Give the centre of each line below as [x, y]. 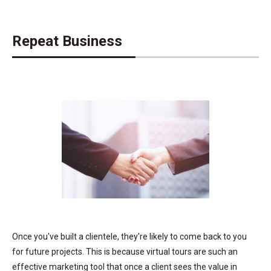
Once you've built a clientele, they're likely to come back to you [129, 236]
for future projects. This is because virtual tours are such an [125, 251]
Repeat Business [67, 41]
